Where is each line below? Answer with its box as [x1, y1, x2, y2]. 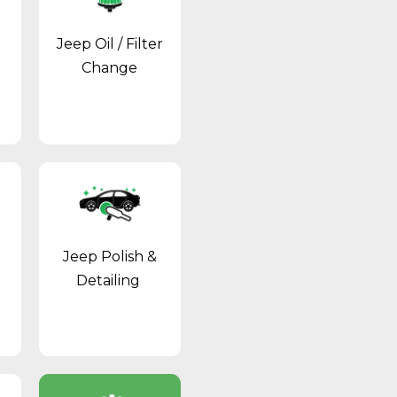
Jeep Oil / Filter [56, 35, 163, 53]
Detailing [75, 271, 144, 289]
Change [82, 59, 138, 77]
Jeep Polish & [62, 247, 157, 265]
